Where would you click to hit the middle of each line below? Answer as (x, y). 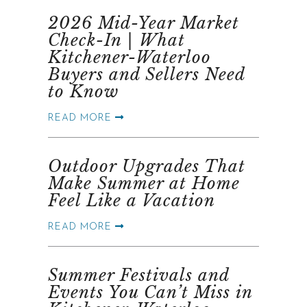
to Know (83, 91)
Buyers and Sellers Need (146, 74)
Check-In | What (116, 40)
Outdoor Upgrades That (147, 166)
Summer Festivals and (138, 275)
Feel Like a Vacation (132, 200)
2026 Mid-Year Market (144, 23)
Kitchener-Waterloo (130, 57)
